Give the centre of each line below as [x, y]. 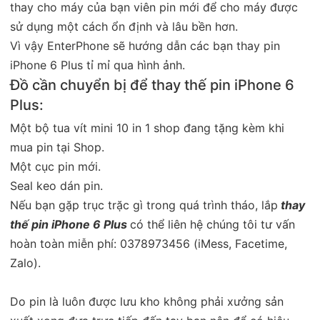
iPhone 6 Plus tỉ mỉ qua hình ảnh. [97, 65]
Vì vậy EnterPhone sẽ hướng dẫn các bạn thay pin [145, 45]
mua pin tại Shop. [57, 147]
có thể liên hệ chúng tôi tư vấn [212, 224]
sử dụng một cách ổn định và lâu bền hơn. [124, 26]
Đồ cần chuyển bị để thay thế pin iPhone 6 [152, 85]
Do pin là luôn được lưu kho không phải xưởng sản [147, 301]
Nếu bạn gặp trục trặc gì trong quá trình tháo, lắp [144, 205]
